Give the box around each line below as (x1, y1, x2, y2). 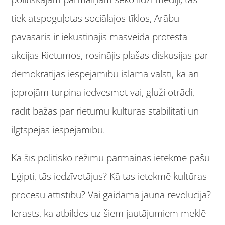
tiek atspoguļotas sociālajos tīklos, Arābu (11, 12, 180, 25)
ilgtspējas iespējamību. (11, 123, 106, 137)
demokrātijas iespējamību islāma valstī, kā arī (11, 67, 199, 81)
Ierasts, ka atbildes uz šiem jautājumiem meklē (11, 207, 206, 220)
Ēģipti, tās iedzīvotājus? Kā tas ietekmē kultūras (11, 170, 207, 183)
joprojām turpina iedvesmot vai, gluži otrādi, (11, 86, 195, 99)
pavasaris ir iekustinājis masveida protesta (11, 30, 188, 44)
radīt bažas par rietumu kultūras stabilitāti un (11, 104, 199, 118)
